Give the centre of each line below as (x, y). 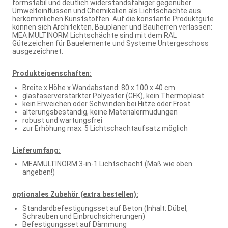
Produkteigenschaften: (52, 74)
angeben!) (38, 172)
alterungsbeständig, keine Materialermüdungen (100, 112)
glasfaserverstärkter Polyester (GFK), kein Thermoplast (113, 95)
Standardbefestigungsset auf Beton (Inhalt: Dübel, (105, 208)
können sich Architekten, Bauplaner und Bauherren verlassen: (112, 27)
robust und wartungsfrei (62, 120)
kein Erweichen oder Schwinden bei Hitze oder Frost (106, 104)
